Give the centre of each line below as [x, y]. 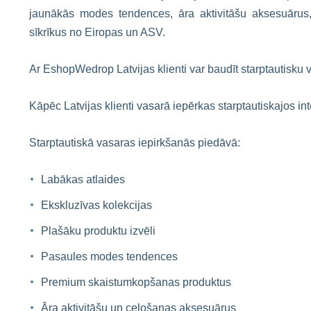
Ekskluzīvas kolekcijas [96, 205]
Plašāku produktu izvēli [98, 231]
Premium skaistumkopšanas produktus [136, 282]
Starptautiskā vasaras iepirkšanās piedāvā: [135, 143]
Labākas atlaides [83, 179]
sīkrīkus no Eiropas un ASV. [97, 32]
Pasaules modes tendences [109, 257]
